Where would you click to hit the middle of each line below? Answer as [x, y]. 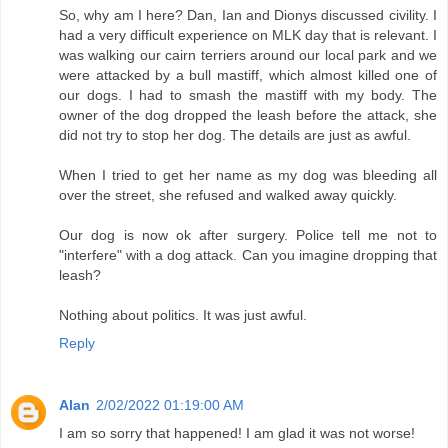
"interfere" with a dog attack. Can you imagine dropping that [248, 255]
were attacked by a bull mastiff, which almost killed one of [248, 75]
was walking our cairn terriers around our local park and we [248, 55]
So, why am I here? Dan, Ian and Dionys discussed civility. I [248, 15]
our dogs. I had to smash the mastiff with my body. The [248, 95]
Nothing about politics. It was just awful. [183, 315]
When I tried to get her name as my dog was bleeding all [248, 175]
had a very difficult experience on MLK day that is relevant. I [248, 35]
